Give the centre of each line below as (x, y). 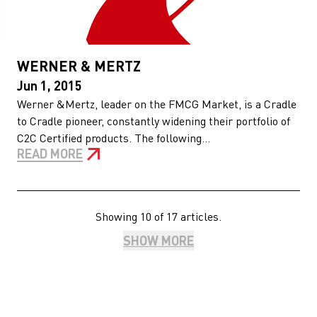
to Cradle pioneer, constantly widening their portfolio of (154, 121)
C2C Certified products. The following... (114, 138)
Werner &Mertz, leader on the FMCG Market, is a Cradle (157, 104)
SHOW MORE (158, 240)
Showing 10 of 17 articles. (158, 216)
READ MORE (50, 153)
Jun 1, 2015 (50, 85)
